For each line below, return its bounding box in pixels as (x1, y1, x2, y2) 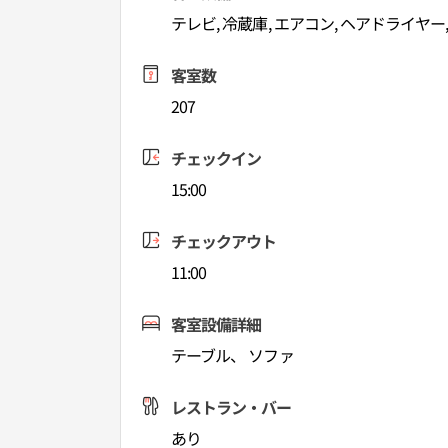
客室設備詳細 (171, 312, 262, 336)
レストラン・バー (171, 395, 292, 419)
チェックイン (171, 146, 262, 170)
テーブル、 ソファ (171, 343, 294, 367)
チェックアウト (171, 229, 277, 253)
